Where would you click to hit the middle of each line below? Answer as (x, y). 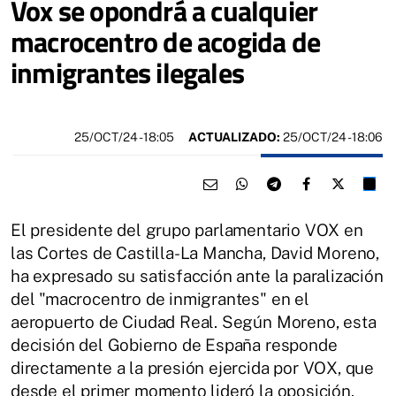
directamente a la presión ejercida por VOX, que (193, 368)
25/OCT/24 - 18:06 (331, 137)
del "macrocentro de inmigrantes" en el (160, 299)
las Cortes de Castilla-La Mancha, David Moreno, (195, 253)
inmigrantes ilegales (127, 73)
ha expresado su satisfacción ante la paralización (197, 276)
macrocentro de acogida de (166, 42)
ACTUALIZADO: (234, 137)
